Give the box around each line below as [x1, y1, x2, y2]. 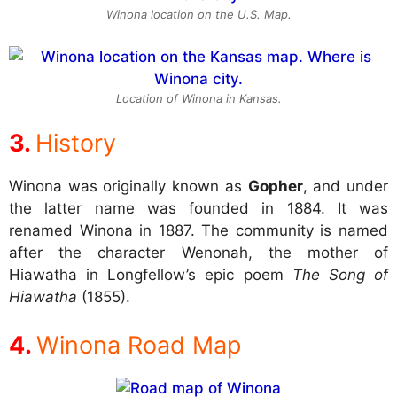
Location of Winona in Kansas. [115, 90, 282, 105]
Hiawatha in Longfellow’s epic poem [9, 266, 292, 284]
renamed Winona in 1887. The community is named [9, 222, 388, 240]
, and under [302, 177, 389, 196]
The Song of [292, 266, 389, 284]
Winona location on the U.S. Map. [105, 7, 292, 22]
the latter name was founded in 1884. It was [9, 199, 388, 218]
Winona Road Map [36, 330, 241, 360]
